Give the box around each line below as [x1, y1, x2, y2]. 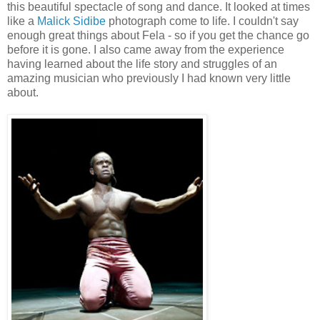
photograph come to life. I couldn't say [106, 15, 299, 28]
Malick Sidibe [37, 15, 106, 28]
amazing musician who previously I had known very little [7, 72, 291, 85]
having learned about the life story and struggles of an [7, 58, 277, 71]
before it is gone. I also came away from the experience [7, 44, 284, 56]
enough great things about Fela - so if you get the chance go [7, 29, 309, 42]
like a [7, 15, 37, 28]
